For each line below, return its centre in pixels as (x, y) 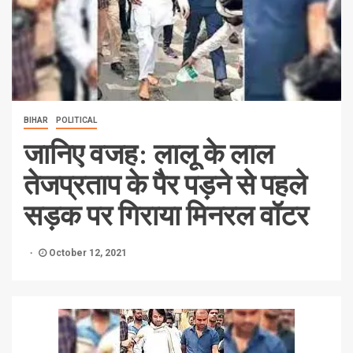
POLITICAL (76, 121)
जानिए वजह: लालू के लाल (149, 153)
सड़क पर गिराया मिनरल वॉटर (166, 214)
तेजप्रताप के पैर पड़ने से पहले (165, 184)
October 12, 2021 (87, 253)
